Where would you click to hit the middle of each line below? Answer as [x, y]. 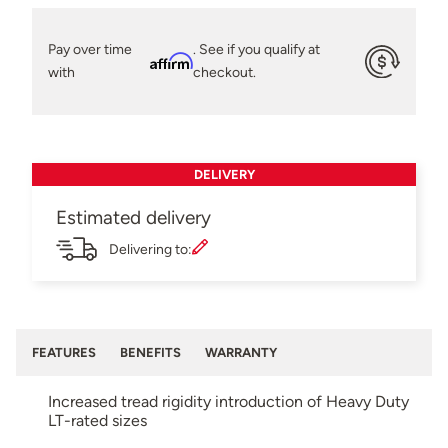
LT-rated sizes [97, 420]
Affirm [171, 60]
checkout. [224, 72]
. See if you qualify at [256, 49]
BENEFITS [150, 352]
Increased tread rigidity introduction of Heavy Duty [228, 401]
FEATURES [64, 352]
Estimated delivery [133, 217]
